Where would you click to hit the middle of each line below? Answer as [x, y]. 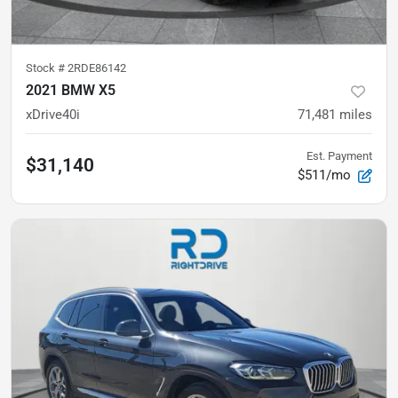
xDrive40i [53, 115]
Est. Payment [339, 156]
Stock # [47, 68]
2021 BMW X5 [71, 90]
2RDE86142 [97, 68]
